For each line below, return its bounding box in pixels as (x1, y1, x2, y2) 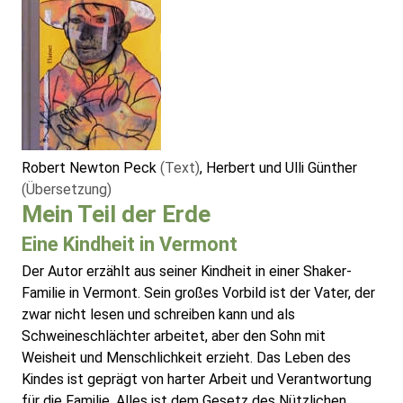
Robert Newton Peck (22, 159, 160, 177)
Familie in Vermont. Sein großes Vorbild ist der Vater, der (22, 284, 375, 302)
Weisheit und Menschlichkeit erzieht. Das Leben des (22, 349, 351, 367)
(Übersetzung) (22, 181, 112, 199)
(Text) (160, 159, 200, 177)
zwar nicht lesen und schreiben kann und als (22, 306, 295, 324)
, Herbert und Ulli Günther (200, 159, 357, 177)
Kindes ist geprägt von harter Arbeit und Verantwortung (22, 371, 372, 389)
